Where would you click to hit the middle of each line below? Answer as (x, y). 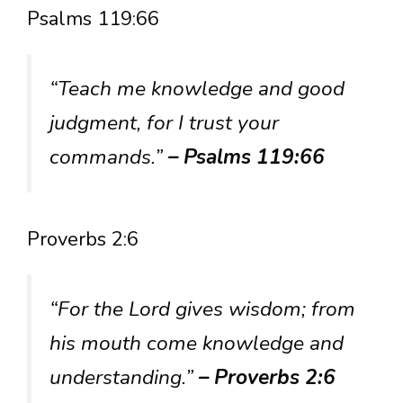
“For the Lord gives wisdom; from (202, 309)
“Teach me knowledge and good (197, 88)
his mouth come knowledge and (197, 343)
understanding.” (124, 377)
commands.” (109, 157)
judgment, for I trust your (164, 122)
